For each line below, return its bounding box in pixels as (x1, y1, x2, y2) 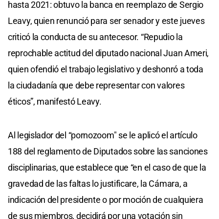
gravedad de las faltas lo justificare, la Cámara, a (8, 178, 188, 189)
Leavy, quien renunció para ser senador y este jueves (8, 15, 205, 26)
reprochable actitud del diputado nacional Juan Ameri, (8, 47, 209, 58)
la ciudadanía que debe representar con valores (8, 80, 185, 90)
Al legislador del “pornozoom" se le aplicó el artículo (8, 130, 197, 140)
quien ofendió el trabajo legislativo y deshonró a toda (8, 64, 203, 74)
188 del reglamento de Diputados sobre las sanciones (8, 146, 208, 156)
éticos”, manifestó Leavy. (8, 96, 102, 107)
